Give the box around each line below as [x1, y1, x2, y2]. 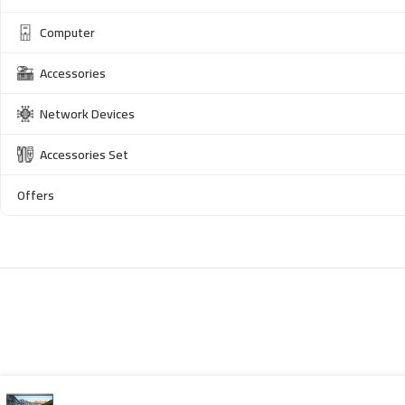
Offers [17, 184, 54, 208]
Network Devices [40, 102, 135, 127]
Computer [40, 21, 95, 45]
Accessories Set [40, 143, 128, 167]
